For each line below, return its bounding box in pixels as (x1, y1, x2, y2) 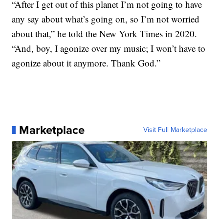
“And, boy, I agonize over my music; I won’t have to (12, 42, 206, 54)
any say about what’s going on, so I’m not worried (12, 12, 200, 25)
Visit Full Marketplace (143, 124, 207, 135)
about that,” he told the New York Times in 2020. (12, 27, 197, 40)
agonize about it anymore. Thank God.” (12, 56, 161, 69)
